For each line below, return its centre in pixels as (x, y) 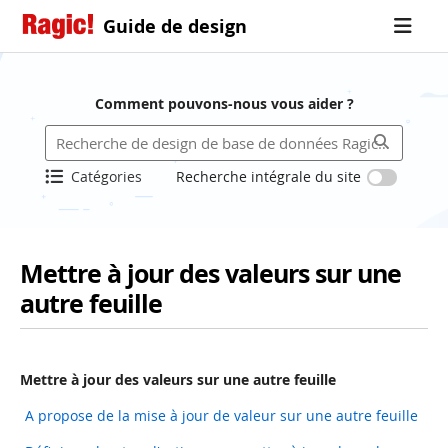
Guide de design (175, 26)
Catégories (106, 176)
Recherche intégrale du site (269, 176)
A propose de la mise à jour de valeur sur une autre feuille (221, 415)
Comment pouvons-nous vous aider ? (224, 103)
